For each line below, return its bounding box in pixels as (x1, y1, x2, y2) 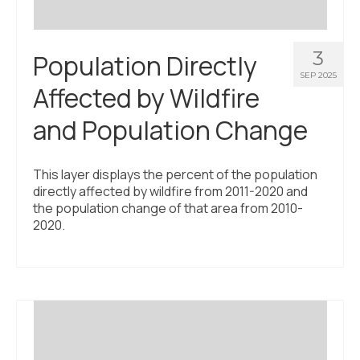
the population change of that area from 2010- (33, 199, 303, 218)
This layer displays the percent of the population (33, 166, 317, 184)
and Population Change (33, 112, 308, 149)
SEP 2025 (300, 70, 337, 81)
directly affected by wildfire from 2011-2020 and (33, 182, 308, 201)
